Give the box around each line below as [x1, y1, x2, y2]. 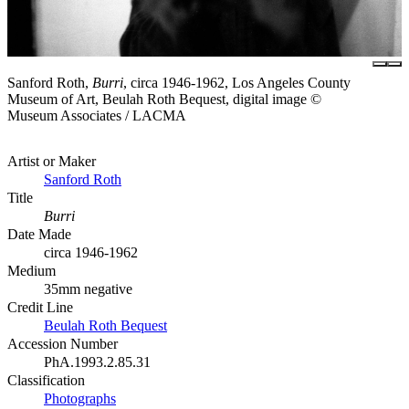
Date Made [7, 226, 71, 243]
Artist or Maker [7, 153, 96, 170]
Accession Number [7, 336, 118, 352]
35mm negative [44, 281, 132, 298]
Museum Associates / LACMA [7, 108, 186, 124]
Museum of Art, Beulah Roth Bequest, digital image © [7, 91, 321, 108]
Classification [7, 372, 85, 389]
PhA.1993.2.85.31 [44, 354, 151, 371]
